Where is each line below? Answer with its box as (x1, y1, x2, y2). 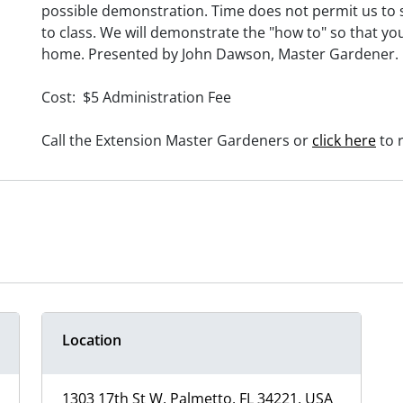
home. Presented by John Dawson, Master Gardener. (41, 44, 399, 65)
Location (62, 330, 121, 351)
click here (312, 130, 376, 151)
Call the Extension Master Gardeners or (41, 130, 312, 151)
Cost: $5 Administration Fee (41, 87, 231, 108)
